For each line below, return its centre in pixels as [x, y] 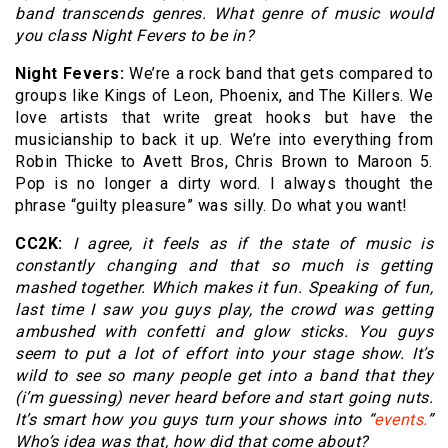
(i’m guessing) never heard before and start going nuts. [224, 398]
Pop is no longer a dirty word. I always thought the [224, 184]
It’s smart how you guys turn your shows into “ [194, 420]
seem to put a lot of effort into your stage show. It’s [224, 354]
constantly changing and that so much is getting [224, 266]
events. [400, 420]
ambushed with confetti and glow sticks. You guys [224, 332]
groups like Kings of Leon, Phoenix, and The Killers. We [224, 96]
